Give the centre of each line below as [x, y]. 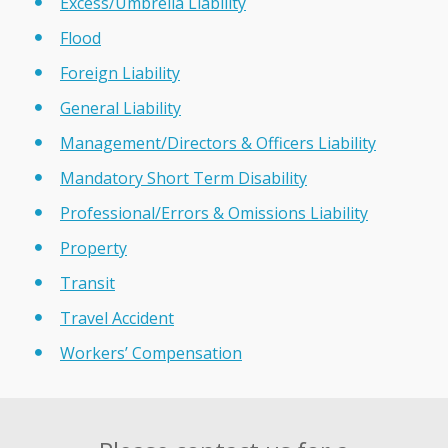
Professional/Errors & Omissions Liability [214, 212]
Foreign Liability [120, 72]
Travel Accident [117, 317]
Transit [87, 282]
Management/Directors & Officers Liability [218, 142]
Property [93, 247]
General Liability [120, 107]
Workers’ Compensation [151, 352]
